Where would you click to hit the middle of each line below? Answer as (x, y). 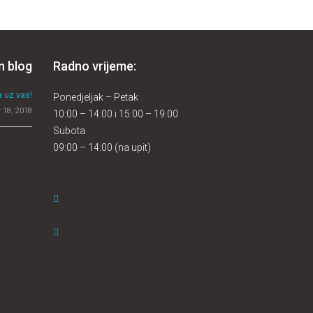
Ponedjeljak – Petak (96, 97)
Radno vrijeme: (95, 66)
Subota (69, 130)
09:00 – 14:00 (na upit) (102, 147)
